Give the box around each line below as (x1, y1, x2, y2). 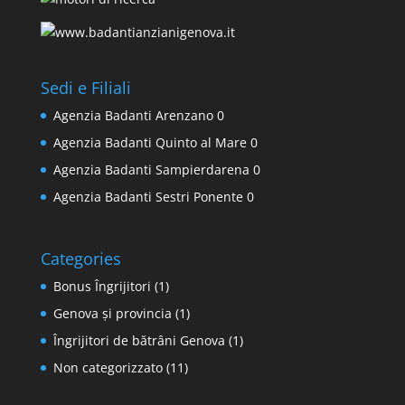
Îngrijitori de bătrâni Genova (52, 332, 225, 350)
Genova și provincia (52, 305, 172, 323)
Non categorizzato (52, 359, 163, 377)
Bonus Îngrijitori (52, 278, 151, 296)
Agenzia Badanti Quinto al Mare (52, 134, 247, 152)
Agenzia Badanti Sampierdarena (52, 161, 250, 179)
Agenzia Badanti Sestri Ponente (52, 188, 243, 206)
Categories (40, 248, 121, 270)
